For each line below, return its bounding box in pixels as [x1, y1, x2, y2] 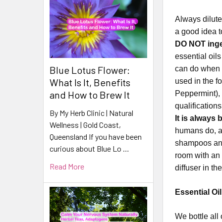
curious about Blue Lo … [50, 143, 129, 153]
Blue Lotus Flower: [50, 63, 130, 76]
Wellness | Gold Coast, [50, 119, 121, 129]
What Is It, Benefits [50, 76, 130, 88]
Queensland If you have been [50, 131, 142, 141]
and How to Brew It [50, 88, 130, 101]
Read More [50, 161, 84, 171]
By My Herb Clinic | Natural [50, 108, 133, 117]
